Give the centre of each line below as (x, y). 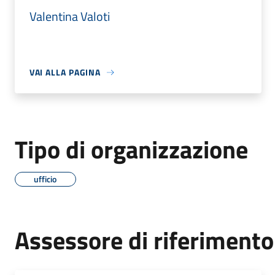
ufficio (45, 179)
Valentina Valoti (69, 16)
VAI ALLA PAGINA (65, 72)
